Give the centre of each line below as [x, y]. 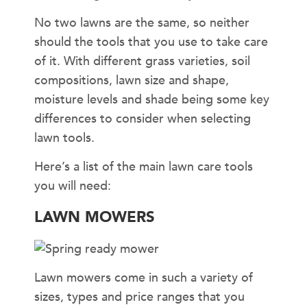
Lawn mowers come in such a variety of [144, 278]
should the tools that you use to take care [151, 42]
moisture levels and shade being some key [152, 99]
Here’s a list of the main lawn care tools [144, 167]
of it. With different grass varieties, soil [142, 61]
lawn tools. [64, 138]
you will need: [73, 186]
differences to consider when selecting [143, 119]
